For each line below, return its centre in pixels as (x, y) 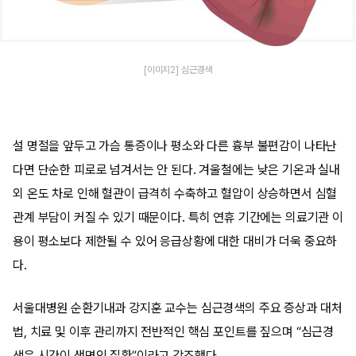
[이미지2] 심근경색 (178, 70)
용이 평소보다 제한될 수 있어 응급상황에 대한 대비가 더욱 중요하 (175, 241)
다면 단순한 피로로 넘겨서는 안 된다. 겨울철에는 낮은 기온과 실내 (177, 170)
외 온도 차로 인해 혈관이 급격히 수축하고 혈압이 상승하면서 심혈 (175, 193)
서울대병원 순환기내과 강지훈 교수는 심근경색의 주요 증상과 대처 (178, 308)
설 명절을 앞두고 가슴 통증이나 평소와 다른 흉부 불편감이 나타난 (175, 146)
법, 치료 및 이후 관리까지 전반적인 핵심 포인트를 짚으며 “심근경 (174, 332)
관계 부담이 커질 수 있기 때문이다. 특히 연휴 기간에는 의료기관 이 (178, 217)
